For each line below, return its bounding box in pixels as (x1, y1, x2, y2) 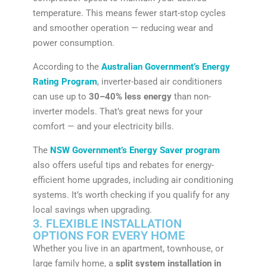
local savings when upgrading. (32, 204, 152, 215)
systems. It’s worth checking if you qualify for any (32, 189, 229, 200)
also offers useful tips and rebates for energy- (32, 159, 214, 170)
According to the (32, 61, 101, 72)
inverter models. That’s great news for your (32, 105, 203, 117)
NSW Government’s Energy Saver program (49, 144, 220, 156)
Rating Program (32, 76, 97, 87)
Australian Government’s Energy (101, 61, 230, 72)
